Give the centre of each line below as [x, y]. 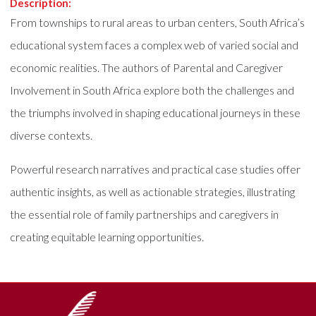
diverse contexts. [51, 135]
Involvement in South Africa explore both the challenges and [152, 90]
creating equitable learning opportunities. [107, 237]
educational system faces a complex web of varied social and [154, 45]
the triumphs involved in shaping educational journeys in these [156, 113]
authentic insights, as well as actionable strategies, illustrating [153, 192]
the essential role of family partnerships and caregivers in [145, 214]
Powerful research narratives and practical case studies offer [156, 169]
